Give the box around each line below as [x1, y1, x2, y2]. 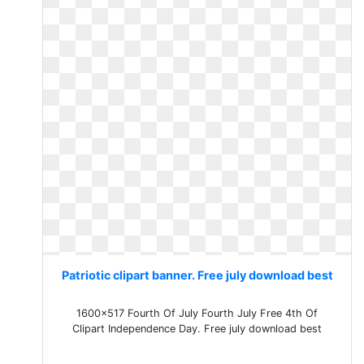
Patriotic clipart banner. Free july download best [61, 268, 333, 282]
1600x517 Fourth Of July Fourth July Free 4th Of [76, 307, 318, 319]
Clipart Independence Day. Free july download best [72, 323, 323, 335]
